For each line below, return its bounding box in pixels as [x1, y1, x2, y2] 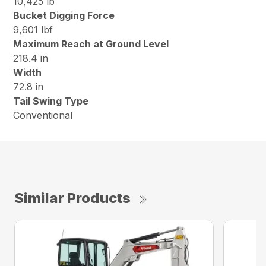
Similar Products [14, 189, 131, 207]
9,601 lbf [13, 23, 53, 36]
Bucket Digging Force [13, 9, 115, 21]
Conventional [13, 109, 76, 121]
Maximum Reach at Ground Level [13, 37, 169, 50]
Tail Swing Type [13, 94, 89, 107]
